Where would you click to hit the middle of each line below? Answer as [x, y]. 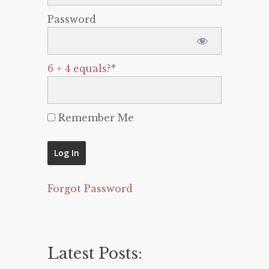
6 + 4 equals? [79, 68]
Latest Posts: [95, 253]
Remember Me [95, 118]
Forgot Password [90, 189]
